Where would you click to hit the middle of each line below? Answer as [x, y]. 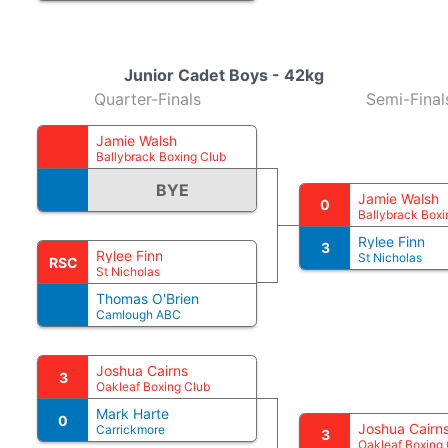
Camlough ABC [138, 314]
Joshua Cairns [142, 370]
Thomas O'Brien [147, 298]
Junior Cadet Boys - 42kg [224, 75]
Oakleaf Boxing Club [153, 386]
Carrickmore [130, 429]
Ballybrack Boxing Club [161, 156]
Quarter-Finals [147, 99]
